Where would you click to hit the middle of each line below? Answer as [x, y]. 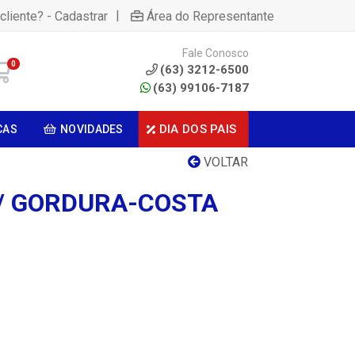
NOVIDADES [92, 129]
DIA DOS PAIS [198, 129]
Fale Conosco [215, 53]
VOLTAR [224, 162]
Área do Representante [210, 16]
